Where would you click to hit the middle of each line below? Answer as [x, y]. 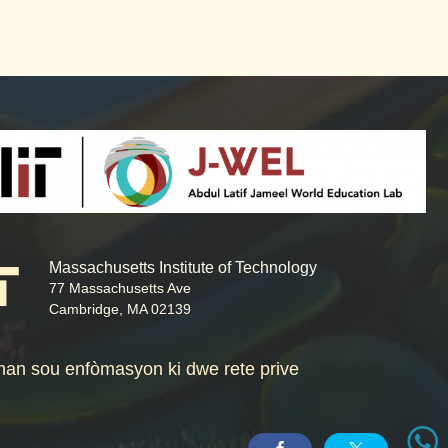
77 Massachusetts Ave [120, 287]
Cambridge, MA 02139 [120, 308]
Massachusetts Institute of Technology [183, 266]
